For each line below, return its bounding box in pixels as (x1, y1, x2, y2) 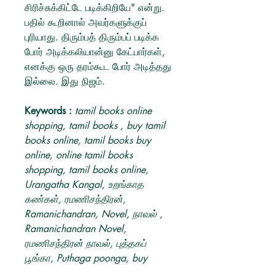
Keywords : (25, 104, 72, 117)
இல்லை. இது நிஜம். (25, 75, 105, 88)
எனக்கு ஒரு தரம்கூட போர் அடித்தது (25, 60, 171, 73)
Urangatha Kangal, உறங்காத (25, 178, 144, 191)
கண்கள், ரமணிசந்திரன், (25, 193, 126, 206)
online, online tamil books (25, 149, 133, 161)
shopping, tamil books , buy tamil (25, 119, 165, 132)
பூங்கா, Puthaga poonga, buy (25, 252, 147, 265)
